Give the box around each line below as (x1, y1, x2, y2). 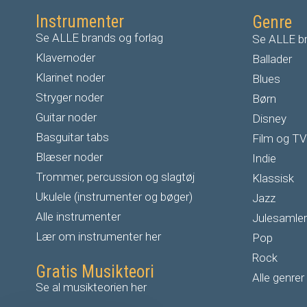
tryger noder (43, 90, 103, 104)
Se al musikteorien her (36, 280, 147, 294)
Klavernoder (36, 50, 95, 64)
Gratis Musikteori (36, 261, 158, 282)
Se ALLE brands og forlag (36, 30, 163, 45)
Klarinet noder (36, 70, 105, 84)
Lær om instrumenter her (36, 229, 161, 243)
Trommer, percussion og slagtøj (36, 169, 195, 184)
